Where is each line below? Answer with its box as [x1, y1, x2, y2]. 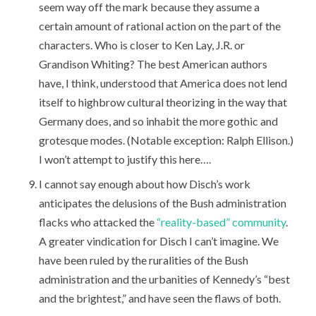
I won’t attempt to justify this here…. [39, 152, 212, 166]
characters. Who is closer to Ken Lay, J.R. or [39, 37, 245, 51]
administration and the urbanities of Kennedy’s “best [39, 272, 291, 286]
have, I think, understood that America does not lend [39, 75, 288, 90]
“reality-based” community [157, 214, 286, 229]
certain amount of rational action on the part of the [39, 18, 281, 32]
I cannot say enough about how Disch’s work [39, 176, 251, 190]
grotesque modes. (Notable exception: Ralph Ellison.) [39, 133, 294, 147]
